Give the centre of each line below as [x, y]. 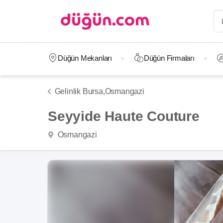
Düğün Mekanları [85, 58]
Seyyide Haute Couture [124, 116]
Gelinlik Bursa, [80, 91]
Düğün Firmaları [169, 58]
